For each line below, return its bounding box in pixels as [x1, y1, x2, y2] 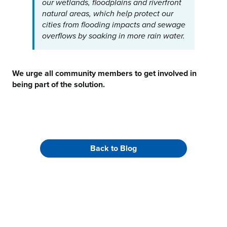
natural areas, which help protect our [42, 9, 173, 19]
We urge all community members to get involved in [12, 67, 197, 79]
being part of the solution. [12, 79, 105, 90]
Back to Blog [90, 142, 137, 154]
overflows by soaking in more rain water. [42, 31, 185, 41]
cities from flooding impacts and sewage [42, 20, 185, 30]
